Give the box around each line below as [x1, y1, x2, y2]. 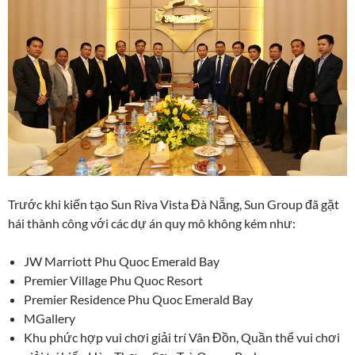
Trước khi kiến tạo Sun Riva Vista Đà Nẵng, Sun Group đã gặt [8, 196, 339, 212]
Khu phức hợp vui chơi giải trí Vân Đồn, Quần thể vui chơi [24, 329, 340, 345]
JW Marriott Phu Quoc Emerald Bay [24, 253, 219, 269]
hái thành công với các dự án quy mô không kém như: [8, 215, 296, 231]
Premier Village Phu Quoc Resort [24, 272, 203, 288]
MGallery [24, 310, 75, 326]
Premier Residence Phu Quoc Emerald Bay [24, 291, 253, 307]
